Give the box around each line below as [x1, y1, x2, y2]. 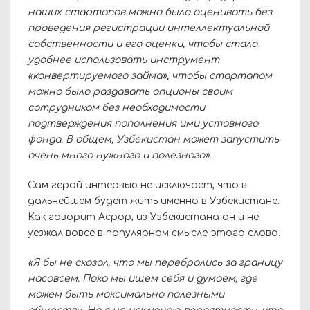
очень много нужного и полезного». [28, 149, 212, 161]
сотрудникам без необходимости [28, 102, 205, 113]
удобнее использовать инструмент [28, 54, 219, 65]
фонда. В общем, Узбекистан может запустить [28, 134, 279, 145]
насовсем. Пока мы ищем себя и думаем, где [28, 273, 257, 284]
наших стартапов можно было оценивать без [28, 6, 272, 17]
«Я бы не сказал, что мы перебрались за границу [28, 257, 282, 268]
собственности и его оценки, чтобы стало [28, 38, 257, 49]
